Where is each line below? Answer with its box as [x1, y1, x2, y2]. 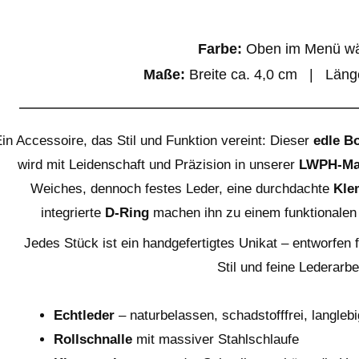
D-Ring [105, 205, 149, 220]
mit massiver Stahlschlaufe [132, 332, 300, 347]
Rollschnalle [54, 332, 133, 347]
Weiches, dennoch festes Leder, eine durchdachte [30, 181, 333, 196]
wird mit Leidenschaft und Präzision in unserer [17, 157, 299, 172]
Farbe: [197, 41, 242, 57]
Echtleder [54, 308, 115, 323]
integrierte [41, 205, 105, 220]
